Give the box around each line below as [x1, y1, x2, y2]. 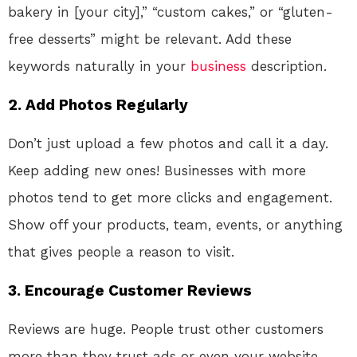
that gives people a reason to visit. [8, 243, 234, 260]
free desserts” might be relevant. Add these [8, 30, 292, 47]
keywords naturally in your [8, 57, 190, 74]
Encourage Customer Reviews [25, 280, 252, 300]
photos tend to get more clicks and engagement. [8, 189, 332, 206]
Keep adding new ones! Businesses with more [8, 162, 306, 178]
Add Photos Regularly [25, 95, 188, 114]
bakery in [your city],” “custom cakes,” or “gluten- [8, 3, 333, 20]
